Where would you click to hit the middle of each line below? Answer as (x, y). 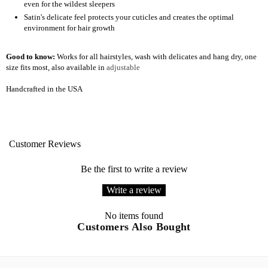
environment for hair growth (69, 28)
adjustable (123, 67)
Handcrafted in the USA (44, 89)
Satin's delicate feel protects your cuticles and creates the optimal (129, 17)
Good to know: (31, 56)
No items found (134, 215)
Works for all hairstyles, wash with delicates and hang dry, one (157, 56)
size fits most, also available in (55, 67)
